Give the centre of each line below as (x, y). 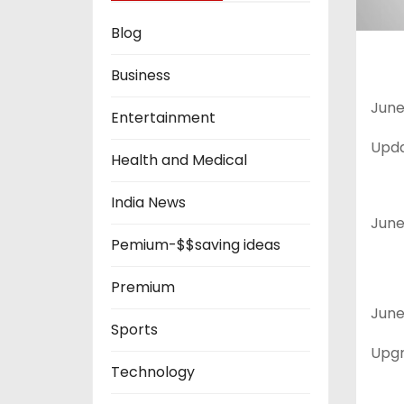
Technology (153, 372)
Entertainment (163, 118)
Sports (134, 330)
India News (148, 203)
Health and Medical (179, 161)
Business (141, 76)
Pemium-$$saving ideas (196, 245)
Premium (143, 288)
